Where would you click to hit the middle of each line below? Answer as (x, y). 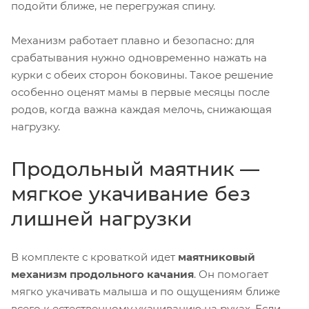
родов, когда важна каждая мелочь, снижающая (141, 109)
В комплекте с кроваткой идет (94, 257)
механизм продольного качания (102, 274)
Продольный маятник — (135, 169)
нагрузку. (36, 126)
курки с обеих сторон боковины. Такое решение (142, 74)
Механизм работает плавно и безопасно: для (133, 40)
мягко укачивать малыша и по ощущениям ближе (146, 291)
